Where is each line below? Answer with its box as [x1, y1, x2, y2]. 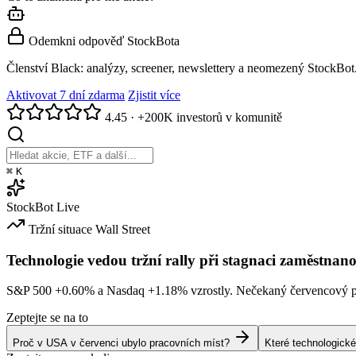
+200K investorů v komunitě [137, 110, 282, 125]
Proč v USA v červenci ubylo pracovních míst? [13, 337, 230, 350]
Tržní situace [29, 222, 92, 237]
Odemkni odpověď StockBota [29, 34, 180, 48]
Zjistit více [128, 88, 180, 103]
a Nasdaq [95, 284, 148, 298]
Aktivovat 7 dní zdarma [6, 88, 125, 103]
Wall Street [95, 222, 150, 237]
